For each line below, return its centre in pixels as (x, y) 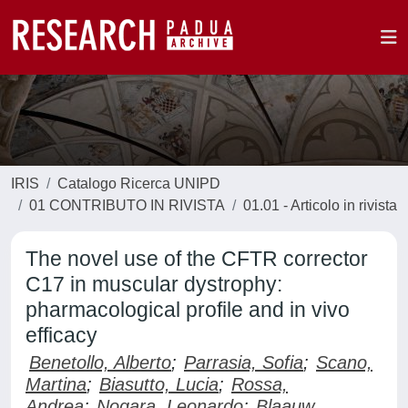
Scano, (344, 362)
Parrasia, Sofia (244, 362)
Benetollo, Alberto (100, 362)
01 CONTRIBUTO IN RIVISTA (127, 205)
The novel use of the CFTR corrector (197, 259)
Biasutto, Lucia (159, 384)
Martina (56, 384)
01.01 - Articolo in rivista (320, 205)
